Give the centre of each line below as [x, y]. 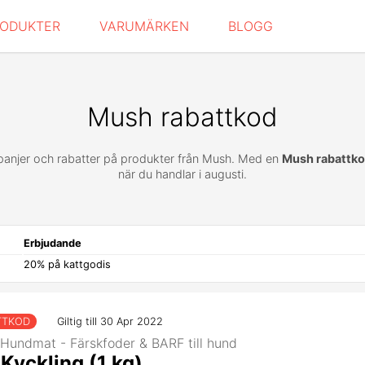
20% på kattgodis [67, 265]
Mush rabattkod [182, 117]
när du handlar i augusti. [182, 174]
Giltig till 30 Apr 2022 [110, 322]
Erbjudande [53, 244]
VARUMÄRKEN [144, 26]
